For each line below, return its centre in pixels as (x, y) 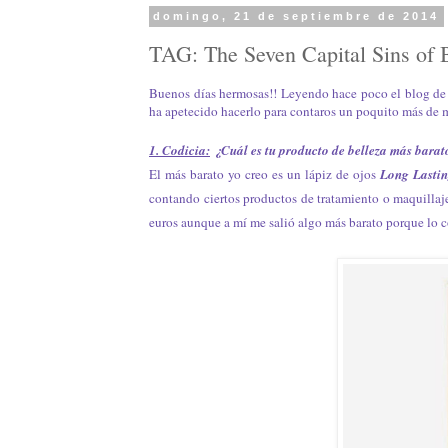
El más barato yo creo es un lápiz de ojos (262, 174)
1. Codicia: (179, 150)
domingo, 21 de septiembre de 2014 (296, 16)
